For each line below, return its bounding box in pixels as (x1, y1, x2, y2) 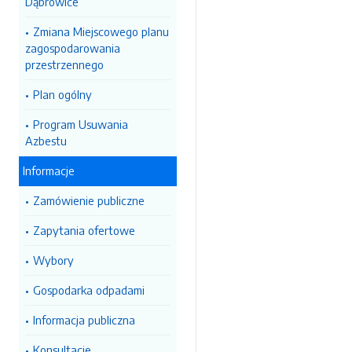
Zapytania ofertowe (33, 223, 135, 237)
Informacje (23, 163, 75, 178)
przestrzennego (25, 57, 104, 71)
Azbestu (25, 134, 67, 148)
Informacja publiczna (33, 313, 135, 327)
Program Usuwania (33, 117, 128, 131)
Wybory (33, 253, 74, 267)
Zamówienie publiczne (33, 193, 145, 207)
